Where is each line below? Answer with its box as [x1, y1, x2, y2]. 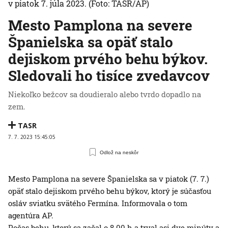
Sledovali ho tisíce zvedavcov [8, 66, 210, 85]
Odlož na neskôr [100, 149, 139, 155]
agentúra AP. [8, 210, 53, 221]
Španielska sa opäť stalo [8, 33, 173, 52]
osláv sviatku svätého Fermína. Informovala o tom [8, 198, 187, 209]
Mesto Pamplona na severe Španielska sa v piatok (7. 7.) [8, 174, 209, 184]
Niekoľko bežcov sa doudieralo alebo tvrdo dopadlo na [8, 89, 201, 100]
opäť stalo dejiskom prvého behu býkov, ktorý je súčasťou [8, 186, 211, 196]
